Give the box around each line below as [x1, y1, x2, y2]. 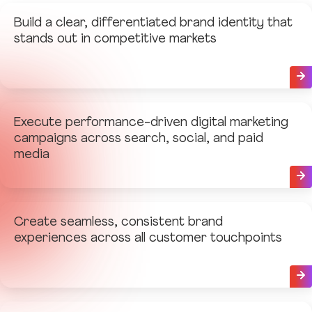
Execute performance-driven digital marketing [14, 116, 288, 130]
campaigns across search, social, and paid [14, 132, 263, 146]
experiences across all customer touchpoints [14, 232, 282, 245]
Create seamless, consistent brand [14, 216, 223, 229]
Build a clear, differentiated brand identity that [14, 17, 292, 30]
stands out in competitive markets [14, 33, 217, 46]
